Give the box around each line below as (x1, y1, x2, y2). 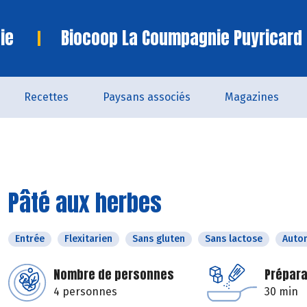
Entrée (15, 233, 45, 245)
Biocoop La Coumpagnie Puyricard (61, 25, 302, 51)
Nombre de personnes (53, 265, 174, 284)
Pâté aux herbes (8, 185, 162, 220)
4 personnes (53, 285, 117, 298)
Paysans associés (102, 90, 191, 103)
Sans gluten (132, 233, 185, 245)
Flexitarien (64, 233, 112, 245)
